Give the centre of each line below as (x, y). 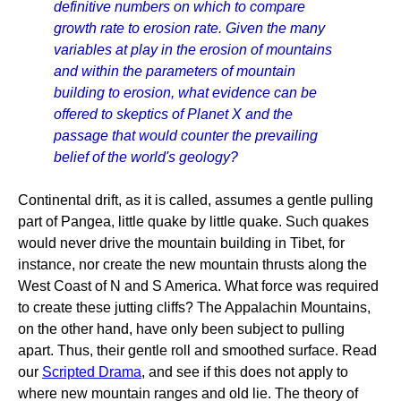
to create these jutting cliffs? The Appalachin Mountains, (194, 307)
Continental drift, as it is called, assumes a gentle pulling (196, 200)
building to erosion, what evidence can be (185, 93)
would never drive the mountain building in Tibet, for (181, 243)
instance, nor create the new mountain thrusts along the (192, 264)
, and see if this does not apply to (245, 372)
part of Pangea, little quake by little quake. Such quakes (193, 222)
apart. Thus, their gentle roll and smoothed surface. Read (197, 350)
